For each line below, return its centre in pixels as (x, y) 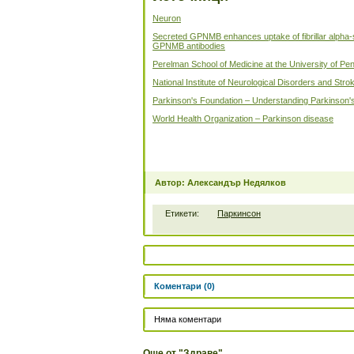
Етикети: (182, 213)
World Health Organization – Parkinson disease (243, 119)
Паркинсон (239, 213)
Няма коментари (188, 319)
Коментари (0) (185, 286)
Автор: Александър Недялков (220, 183)
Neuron (167, 18)
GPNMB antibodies (189, 46)
